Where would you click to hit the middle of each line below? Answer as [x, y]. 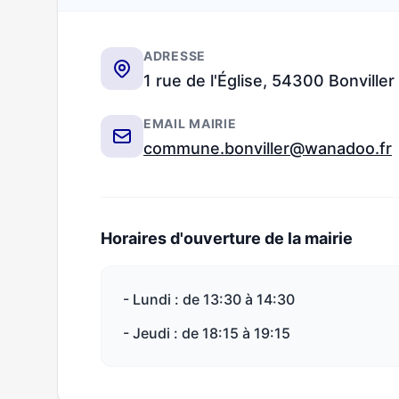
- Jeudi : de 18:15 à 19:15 [207, 333]
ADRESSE [175, 56]
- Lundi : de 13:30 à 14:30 [209, 299]
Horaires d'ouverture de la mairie [227, 238]
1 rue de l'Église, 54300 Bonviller [269, 81]
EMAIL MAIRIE [190, 123]
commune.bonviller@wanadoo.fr [268, 148]
